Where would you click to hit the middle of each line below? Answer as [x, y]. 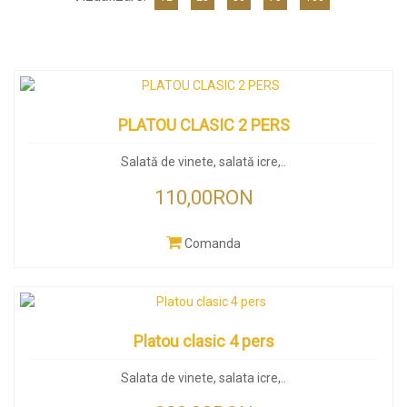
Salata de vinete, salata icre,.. [203, 378]
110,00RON [203, 198]
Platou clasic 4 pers [203, 341]
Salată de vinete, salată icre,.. [203, 162]
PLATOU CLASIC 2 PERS [203, 125]
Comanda [213, 243]
